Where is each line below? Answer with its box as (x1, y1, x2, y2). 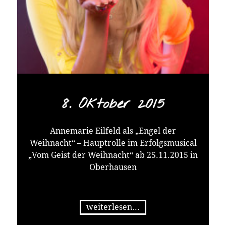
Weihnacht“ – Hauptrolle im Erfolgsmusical (29, 138, 197, 148)
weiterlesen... (86, 202, 140, 212)
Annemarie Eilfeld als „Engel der (50, 126, 176, 136)
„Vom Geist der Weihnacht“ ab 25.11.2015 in (28, 150, 198, 160)
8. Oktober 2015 (62, 94, 164, 114)
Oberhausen (89, 162, 137, 172)
